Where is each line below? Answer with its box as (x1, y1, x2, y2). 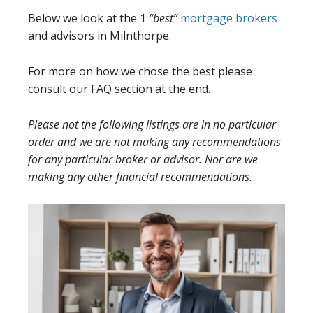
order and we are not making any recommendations (28, 134, 281, 150)
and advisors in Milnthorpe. (28, 28, 171, 43)
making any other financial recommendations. (28, 169, 255, 184)
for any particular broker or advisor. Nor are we (28, 152, 258, 167)
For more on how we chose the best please (28, 64, 252, 79)
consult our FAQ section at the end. (28, 81, 210, 96)
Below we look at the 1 (28, 10, 149, 26)
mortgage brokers (180, 10, 277, 26)
